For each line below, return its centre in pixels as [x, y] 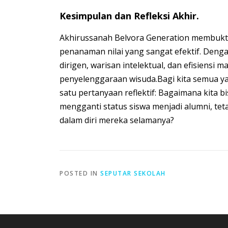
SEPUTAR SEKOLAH [133, 174]
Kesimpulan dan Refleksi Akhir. [129, 16]
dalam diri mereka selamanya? [117, 120]
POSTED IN [80, 174]
